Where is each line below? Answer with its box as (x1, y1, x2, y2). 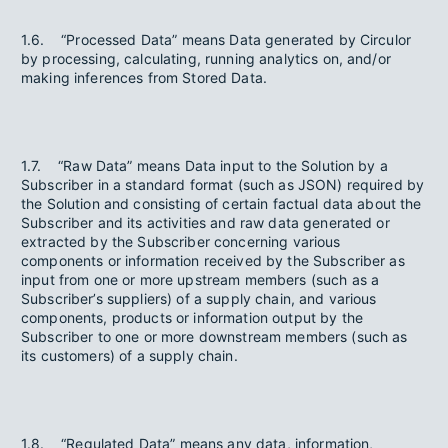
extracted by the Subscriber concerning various (21, 233, 341, 250)
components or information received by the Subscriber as (21, 252, 405, 269)
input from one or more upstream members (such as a (21, 271, 380, 288)
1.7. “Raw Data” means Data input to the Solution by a (21, 157, 388, 174)
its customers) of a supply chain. (21, 347, 238, 364)
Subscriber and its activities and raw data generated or (21, 214, 390, 231)
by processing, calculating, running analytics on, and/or (21, 50, 391, 67)
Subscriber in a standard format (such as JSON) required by (21, 176, 425, 193)
